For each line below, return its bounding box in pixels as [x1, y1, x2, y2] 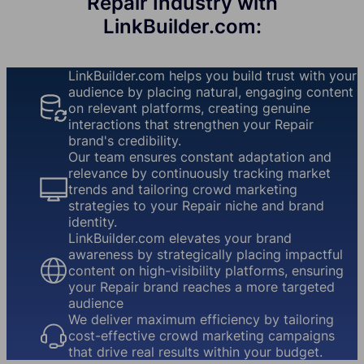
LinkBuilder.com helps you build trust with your [68, 67, 357, 84]
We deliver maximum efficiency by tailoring [68, 311, 334, 328]
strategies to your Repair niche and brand [68, 197, 324, 214]
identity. [68, 214, 117, 231]
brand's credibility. [68, 132, 181, 149]
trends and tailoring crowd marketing [68, 181, 297, 198]
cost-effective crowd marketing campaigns [68, 327, 335, 344]
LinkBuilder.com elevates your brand [68, 230, 292, 247]
